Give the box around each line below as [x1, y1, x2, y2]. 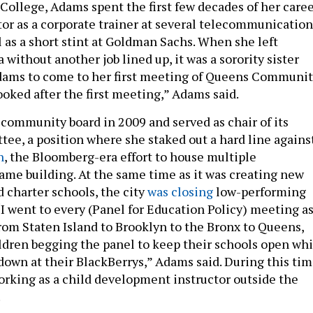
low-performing [213, 182, 306, 200]
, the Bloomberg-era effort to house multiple [4, 147, 256, 165]
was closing [147, 182, 213, 200]
